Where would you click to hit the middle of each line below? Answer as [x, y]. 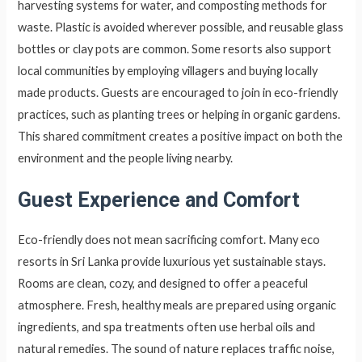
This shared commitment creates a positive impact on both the [181, 137]
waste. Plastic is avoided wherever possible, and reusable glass [181, 27]
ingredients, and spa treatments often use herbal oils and [167, 326]
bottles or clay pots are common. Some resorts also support [175, 49]
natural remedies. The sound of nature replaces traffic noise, [177, 348]
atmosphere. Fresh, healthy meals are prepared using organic [177, 305]
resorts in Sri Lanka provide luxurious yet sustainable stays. [172, 261]
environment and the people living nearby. [126, 158]
